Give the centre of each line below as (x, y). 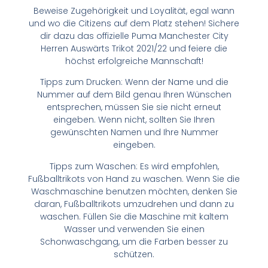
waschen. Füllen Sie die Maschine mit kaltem (134, 216)
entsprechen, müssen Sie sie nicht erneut (134, 107)
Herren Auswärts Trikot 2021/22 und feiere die (134, 48)
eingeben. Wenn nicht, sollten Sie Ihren (134, 120)
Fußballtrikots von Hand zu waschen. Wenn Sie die (134, 179)
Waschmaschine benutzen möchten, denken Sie (134, 191)
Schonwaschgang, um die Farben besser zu (134, 241)
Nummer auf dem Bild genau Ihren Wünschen (134, 95)
